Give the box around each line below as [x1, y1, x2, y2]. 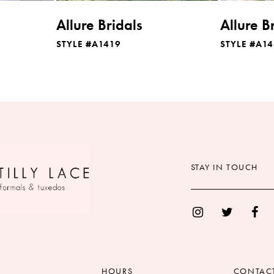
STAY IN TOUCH [190, 161, 259, 172]
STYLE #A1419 [56, 37, 121, 50]
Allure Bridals [56, 15, 143, 34]
